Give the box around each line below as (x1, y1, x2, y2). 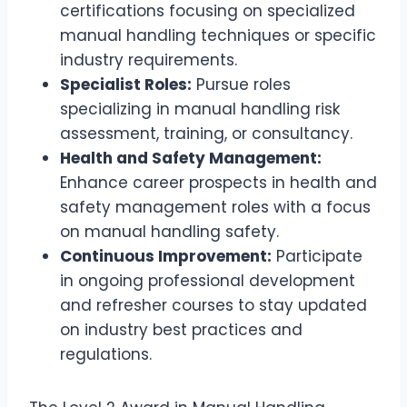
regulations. (60, 343, 152, 366)
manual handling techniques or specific (60, 25, 376, 47)
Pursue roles (192, 74, 291, 96)
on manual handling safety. (60, 221, 279, 243)
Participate (272, 245, 362, 268)
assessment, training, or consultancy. (60, 123, 352, 145)
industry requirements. (60, 49, 237, 72)
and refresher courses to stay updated (60, 294, 367, 317)
